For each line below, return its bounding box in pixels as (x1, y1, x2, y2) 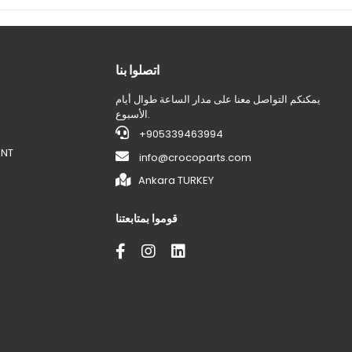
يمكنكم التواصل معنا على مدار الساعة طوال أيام (115, 92, 321, 107)
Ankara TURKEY (138, 173, 214, 188)
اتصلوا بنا (115, 61, 160, 79)
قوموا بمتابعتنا (115, 211, 178, 226)
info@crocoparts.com (139, 150, 252, 165)
